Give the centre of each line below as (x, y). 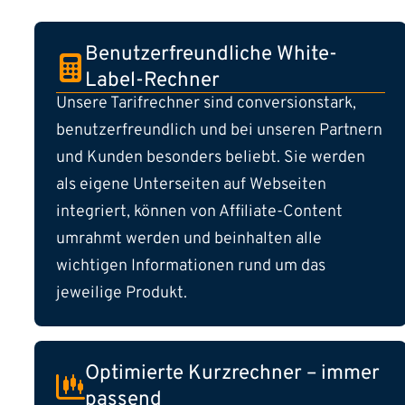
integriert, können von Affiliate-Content (199, 212)
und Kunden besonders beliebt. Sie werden (211, 158)
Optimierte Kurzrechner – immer (232, 374)
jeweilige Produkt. (122, 294)
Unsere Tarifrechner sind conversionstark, (206, 104)
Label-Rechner (152, 81)
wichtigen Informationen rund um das (191, 267)
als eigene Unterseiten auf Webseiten (191, 185)
